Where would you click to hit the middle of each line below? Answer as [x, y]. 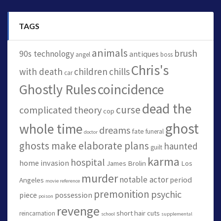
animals [110, 53]
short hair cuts [138, 213]
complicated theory [60, 110]
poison [46, 196]
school [108, 214]
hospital [88, 162]
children [91, 72]
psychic [166, 194]
